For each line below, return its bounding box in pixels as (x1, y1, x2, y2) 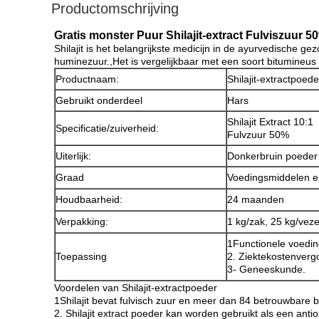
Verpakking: (56, 216, 108, 227)
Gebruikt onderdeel (56, 95, 142, 106)
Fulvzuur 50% (227, 129, 289, 140)
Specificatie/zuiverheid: (56, 122, 159, 134)
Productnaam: (56, 73, 119, 85)
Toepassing (56, 251, 107, 262)
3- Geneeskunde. (227, 263, 305, 275)
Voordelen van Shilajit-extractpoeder (54, 282, 217, 293)
